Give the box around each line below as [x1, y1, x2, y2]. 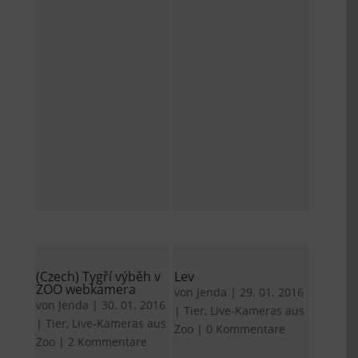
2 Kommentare [68, 333, 148, 349]
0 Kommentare [206, 320, 286, 336]
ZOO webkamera [36, 280, 137, 298]
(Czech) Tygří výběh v [36, 267, 161, 285]
